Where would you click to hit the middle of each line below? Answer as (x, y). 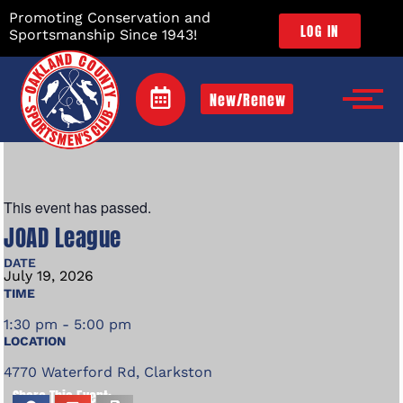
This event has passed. (78, 207)
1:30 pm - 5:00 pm (68, 324)
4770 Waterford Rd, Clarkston (108, 372)
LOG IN (319, 31)
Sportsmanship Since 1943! (103, 35)
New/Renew (248, 100)
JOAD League (63, 237)
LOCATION (35, 340)
